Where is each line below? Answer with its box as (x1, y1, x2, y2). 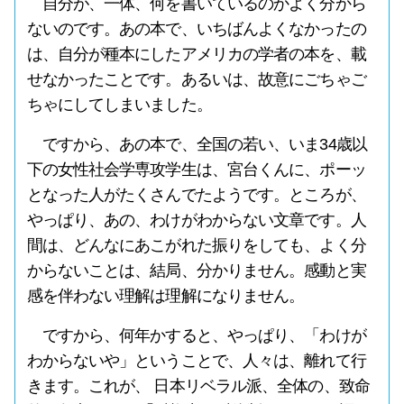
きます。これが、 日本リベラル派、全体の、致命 (26, 377, 370, 395)
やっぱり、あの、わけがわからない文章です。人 (26, 211, 366, 229)
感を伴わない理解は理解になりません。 (26, 287, 305, 305)
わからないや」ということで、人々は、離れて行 (26, 352, 366, 370)
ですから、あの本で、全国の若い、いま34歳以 (26, 135, 367, 153)
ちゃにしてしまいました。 (26, 96, 212, 114)
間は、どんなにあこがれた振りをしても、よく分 (26, 236, 366, 254)
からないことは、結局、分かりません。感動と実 (26, 262, 366, 280)
